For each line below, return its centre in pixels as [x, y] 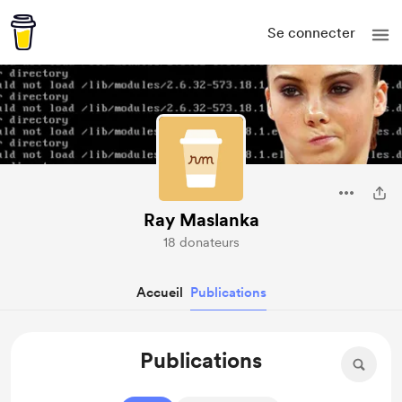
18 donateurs [201, 242]
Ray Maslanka [201, 220]
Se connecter [311, 32]
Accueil [159, 293]
